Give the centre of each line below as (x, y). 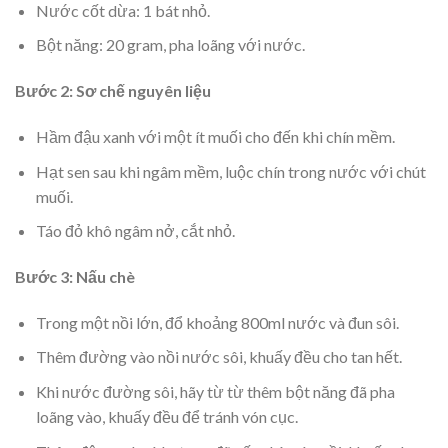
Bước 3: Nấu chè (75, 277)
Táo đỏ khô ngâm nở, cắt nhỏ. (135, 231)
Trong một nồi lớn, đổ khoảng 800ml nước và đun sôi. (217, 322)
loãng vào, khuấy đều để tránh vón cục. (166, 417)
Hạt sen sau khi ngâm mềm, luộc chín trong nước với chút (230, 171)
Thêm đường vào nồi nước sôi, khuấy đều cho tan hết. (218, 357)
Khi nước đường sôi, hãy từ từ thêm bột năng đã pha (215, 392)
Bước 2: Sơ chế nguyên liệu (113, 91)
